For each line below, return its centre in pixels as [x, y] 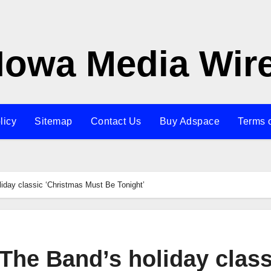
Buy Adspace [190, 121]
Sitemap [54, 121]
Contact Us [116, 121]
